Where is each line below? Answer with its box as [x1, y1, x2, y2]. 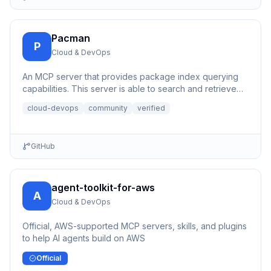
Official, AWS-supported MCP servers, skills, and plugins [22, 221, 247, 231]
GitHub [31, 142, 55, 151]
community [88, 103, 128, 113]
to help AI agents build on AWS [22, 233, 145, 243]
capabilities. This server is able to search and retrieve [22, 83, 237, 94]
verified [137, 103, 165, 113]
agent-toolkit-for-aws [51, 181, 155, 194]
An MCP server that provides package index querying [22, 71, 238, 82]
